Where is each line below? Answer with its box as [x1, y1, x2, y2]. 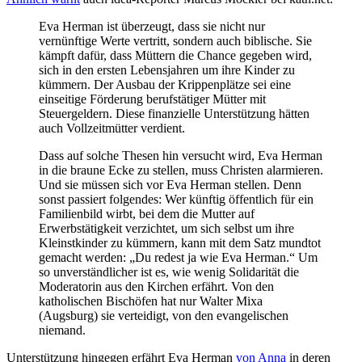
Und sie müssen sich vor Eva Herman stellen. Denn [39, 178, 301, 192]
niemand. [39, 323, 86, 338]
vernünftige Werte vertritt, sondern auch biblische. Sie [39, 34, 312, 48]
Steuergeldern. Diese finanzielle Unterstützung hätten [39, 107, 309, 121]
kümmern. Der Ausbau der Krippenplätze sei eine [39, 78, 291, 92]
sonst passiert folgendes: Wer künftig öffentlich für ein [39, 192, 314, 207]
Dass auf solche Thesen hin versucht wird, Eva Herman [39, 149, 322, 163]
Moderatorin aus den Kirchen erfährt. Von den [39, 280, 274, 294]
